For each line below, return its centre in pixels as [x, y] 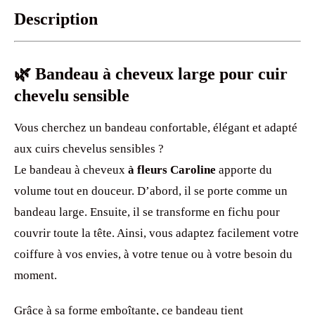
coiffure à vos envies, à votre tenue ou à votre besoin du [153, 254]
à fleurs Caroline [172, 169]
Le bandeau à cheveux [71, 169]
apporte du [244, 169]
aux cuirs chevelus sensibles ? [89, 148]
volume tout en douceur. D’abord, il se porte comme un [151, 191]
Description [56, 19]
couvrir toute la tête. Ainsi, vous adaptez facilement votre [156, 233]
